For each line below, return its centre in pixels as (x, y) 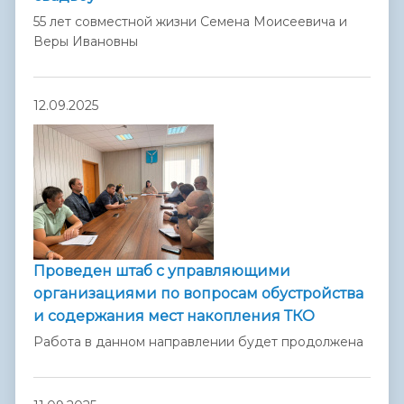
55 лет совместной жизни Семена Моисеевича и (190, 22)
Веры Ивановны (86, 42)
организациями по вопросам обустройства (198, 294)
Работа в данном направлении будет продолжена (198, 341)
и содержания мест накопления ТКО (174, 317)
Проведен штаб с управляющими (162, 271)
